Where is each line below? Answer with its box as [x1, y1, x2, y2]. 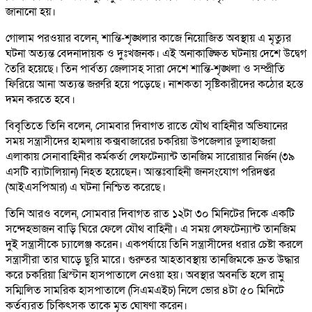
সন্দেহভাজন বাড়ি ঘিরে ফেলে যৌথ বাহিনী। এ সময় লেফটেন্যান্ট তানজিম [6, 221, 296, 237]
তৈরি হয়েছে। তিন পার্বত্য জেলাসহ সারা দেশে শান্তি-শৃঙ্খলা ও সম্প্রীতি [6, 61, 285, 77]
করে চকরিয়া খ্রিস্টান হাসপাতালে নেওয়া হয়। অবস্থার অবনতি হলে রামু [6, 267, 284, 283]
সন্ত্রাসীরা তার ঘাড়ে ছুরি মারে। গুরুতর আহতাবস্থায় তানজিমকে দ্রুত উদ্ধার [6, 252, 299, 268]
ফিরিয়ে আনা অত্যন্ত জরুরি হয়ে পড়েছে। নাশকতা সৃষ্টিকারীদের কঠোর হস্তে [6, 77, 303, 93]
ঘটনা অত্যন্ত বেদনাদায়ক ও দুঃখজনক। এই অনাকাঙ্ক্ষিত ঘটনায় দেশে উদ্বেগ [6, 46, 306, 62]
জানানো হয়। [6, 4, 56, 20]
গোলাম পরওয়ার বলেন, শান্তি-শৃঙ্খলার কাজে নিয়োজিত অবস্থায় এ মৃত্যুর [6, 31, 291, 47]
